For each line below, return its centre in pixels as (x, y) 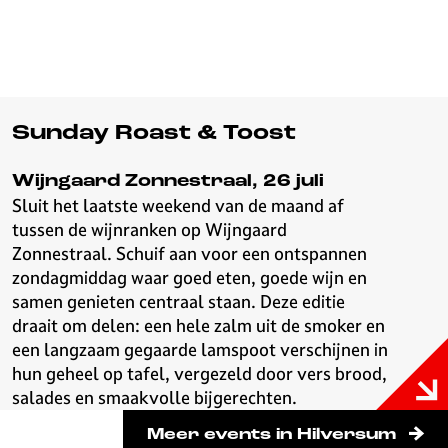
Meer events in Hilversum (271, 435)
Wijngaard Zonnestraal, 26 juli (168, 181)
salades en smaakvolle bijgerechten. (156, 397)
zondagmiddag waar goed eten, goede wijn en (189, 277)
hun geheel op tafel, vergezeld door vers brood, (199, 373)
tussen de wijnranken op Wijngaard (149, 229)
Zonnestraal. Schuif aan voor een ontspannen (189, 253)
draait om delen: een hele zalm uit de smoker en (198, 325)
